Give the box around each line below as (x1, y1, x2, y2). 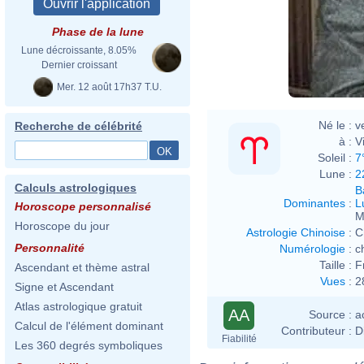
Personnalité (15, 241, 84, 254)
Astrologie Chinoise (246, 225, 345, 239)
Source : (309, 307, 352, 321)
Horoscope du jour (15, 219, 110, 232)
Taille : (319, 258, 352, 271)
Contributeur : (281, 323, 352, 337)
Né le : (318, 118, 352, 132)
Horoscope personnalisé (15, 200, 151, 213)
